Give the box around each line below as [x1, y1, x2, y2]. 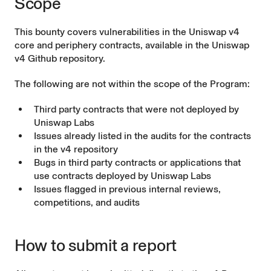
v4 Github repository [15, 53, 103, 64]
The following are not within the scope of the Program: [15, 78, 250, 90]
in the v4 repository [34, 143, 118, 155]
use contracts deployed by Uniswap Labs [34, 170, 211, 181]
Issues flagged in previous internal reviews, [34, 183, 221, 195]
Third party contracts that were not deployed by [34, 103, 239, 115]
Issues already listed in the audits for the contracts [34, 130, 251, 142]
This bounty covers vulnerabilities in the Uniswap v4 [15, 26, 240, 38]
